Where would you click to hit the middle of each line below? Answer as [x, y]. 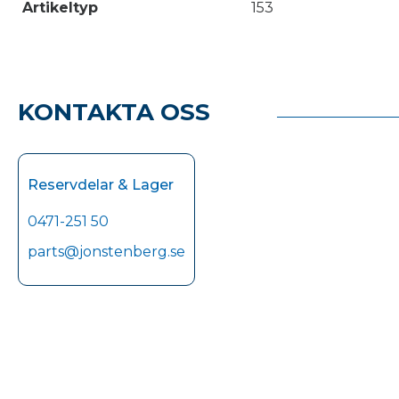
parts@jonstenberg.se [106, 252]
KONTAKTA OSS [114, 112]
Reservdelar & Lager [101, 185]
